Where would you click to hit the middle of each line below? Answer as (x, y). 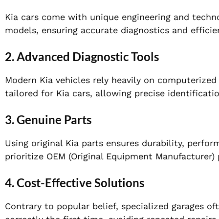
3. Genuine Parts (48, 120)
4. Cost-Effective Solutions (75, 183)
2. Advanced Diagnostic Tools (82, 57)
